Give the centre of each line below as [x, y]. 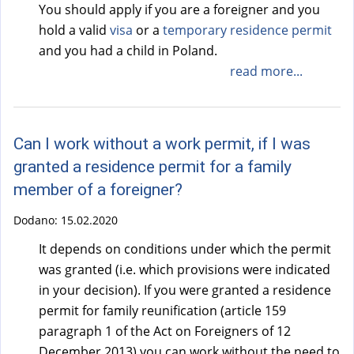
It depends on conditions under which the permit [185, 249]
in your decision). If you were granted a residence [185, 290]
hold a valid [74, 30]
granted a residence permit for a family [153, 167]
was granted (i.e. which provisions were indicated [185, 269]
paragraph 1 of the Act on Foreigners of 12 [165, 331]
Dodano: [37, 220]
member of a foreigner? [98, 190]
